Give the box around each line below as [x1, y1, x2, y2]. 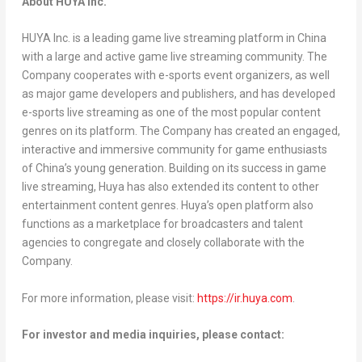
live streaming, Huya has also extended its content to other [21, 180, 319, 194]
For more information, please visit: [21, 291, 197, 305]
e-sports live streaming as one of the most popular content [21, 106, 321, 120]
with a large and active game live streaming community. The [21, 50, 327, 64]
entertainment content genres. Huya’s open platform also [21, 199, 314, 213]
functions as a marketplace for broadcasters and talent [21, 217, 303, 231]
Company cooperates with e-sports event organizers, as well [21, 69, 330, 82]
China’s [35, 162, 72, 175]
